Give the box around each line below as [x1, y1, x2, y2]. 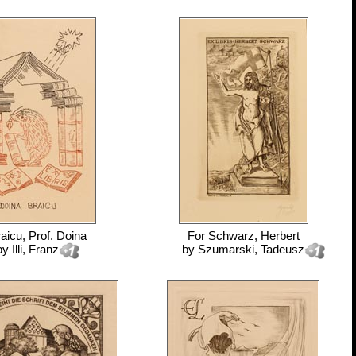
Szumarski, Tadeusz [198, 242, 304, 256]
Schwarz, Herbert [207, 229, 300, 242]
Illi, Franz [11, 242, 59, 256]
